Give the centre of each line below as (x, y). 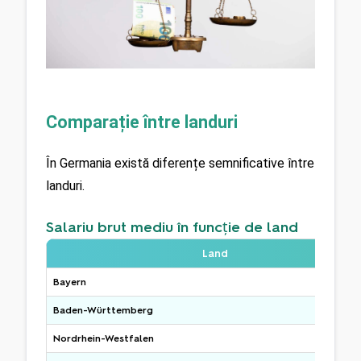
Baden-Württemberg (103, 311)
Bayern (70, 282)
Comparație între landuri (142, 122)
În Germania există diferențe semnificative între (180, 164)
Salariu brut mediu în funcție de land (172, 228)
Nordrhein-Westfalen (104, 339)
